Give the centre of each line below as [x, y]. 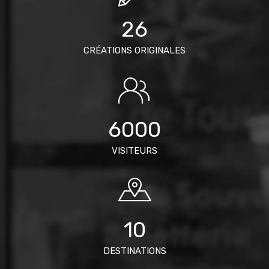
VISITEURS [134, 150]
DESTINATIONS [134, 251]
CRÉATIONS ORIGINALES [134, 50]
